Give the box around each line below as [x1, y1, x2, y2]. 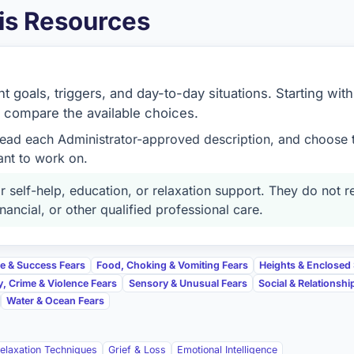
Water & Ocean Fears [6, 294, 105, 307]
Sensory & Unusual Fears [128, 277, 247, 289]
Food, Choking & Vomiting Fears [96, 258, 248, 271]
